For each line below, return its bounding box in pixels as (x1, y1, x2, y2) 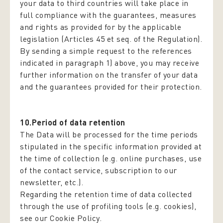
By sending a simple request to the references (20, 46, 192, 56)
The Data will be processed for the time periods (20, 129, 198, 139)
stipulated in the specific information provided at (20, 141, 202, 151)
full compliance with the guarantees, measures (20, 10, 197, 20)
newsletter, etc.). (20, 177, 83, 187)
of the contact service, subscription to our (20, 165, 177, 175)
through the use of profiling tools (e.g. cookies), (20, 201, 196, 211)
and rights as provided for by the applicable (20, 22, 181, 32)
